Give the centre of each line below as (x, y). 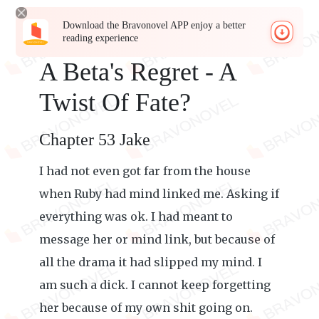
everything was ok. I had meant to (136, 216)
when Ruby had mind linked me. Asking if (159, 194)
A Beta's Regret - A (137, 72)
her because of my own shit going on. (146, 308)
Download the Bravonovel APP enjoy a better (155, 25)
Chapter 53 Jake (95, 140)
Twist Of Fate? (115, 103)
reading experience (101, 38)
